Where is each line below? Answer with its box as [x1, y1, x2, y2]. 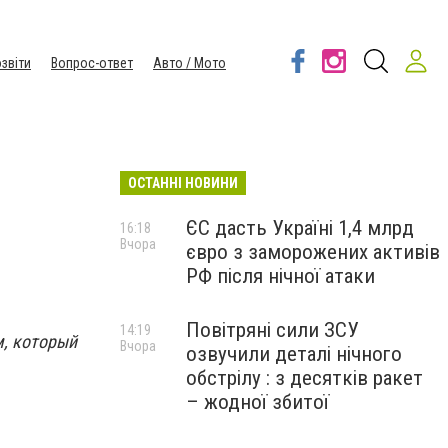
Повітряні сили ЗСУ [186, 318, 359, 342]
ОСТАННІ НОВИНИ [128, 175, 238, 191]
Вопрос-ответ [51, 55, 133, 71]
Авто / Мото [153, 55, 226, 71]
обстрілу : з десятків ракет [186, 366, 423, 390]
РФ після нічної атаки [186, 264, 375, 288]
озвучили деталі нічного [186, 342, 402, 366]
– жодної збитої [186, 390, 329, 414]
